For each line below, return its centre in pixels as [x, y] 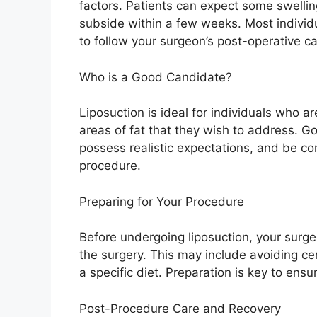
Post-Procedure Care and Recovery [180, 308]
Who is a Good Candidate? [156, 77]
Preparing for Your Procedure [162, 201]
